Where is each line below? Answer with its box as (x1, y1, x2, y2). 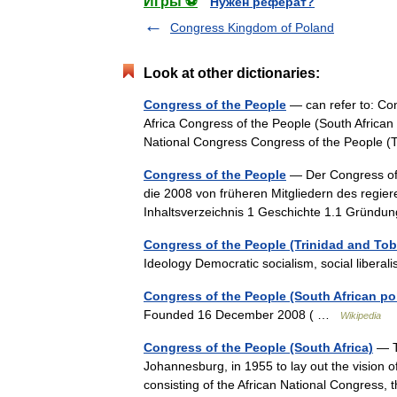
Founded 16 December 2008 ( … (144, 307, 340, 322)
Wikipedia (340, 310, 381, 321)
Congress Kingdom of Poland (170, 20, 334, 35)
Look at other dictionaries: (144, 66, 320, 81)
